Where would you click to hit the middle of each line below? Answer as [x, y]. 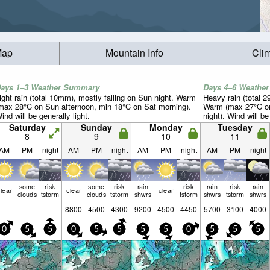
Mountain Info [135, 53]
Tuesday [235, 127]
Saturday [27, 127]
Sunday [96, 127]
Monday [166, 127]
